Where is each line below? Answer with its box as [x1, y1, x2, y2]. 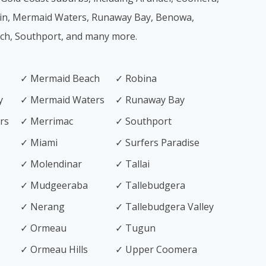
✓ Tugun [115, 221, 156, 235]
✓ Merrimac [20, 115, 73, 128]
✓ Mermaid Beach [20, 72, 100, 85]
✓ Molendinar [20, 157, 82, 170]
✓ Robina [115, 72, 157, 85]
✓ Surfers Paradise [115, 136, 199, 149]
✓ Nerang [20, 200, 65, 213]
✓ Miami [20, 136, 58, 149]
